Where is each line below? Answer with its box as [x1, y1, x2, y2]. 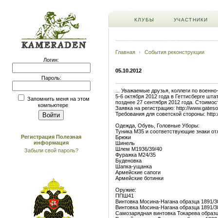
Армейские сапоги [115, 169, 161, 175]
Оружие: [115, 187, 136, 193]
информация [34, 140, 69, 145]
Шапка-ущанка [115, 163, 152, 169]
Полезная [56, 134, 81, 140]
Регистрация [21, 134, 54, 140]
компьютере [37, 102, 68, 108]
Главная [115, 49, 135, 55]
